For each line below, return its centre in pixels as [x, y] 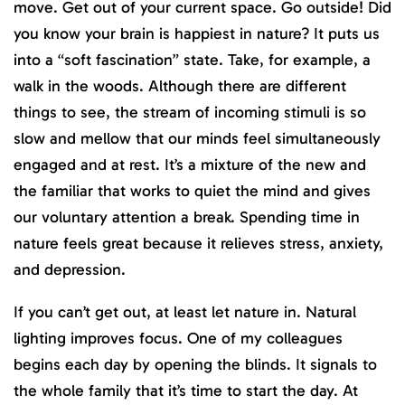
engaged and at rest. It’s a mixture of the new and [190, 165]
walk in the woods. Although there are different [180, 86]
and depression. [70, 270]
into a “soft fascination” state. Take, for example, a [192, 60]
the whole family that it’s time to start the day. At [186, 390]
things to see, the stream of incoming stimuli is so [190, 113]
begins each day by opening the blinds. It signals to [195, 364]
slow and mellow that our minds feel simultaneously [197, 139]
